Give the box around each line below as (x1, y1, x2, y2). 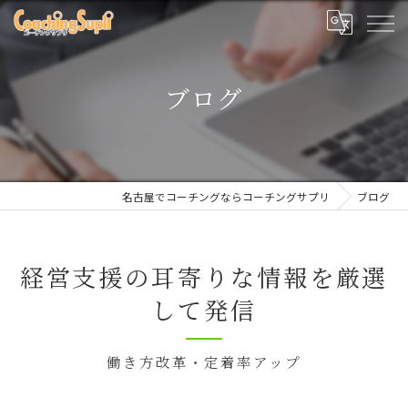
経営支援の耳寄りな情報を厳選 (19, 260, 389, 293)
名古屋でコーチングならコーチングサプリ (122, 189, 330, 204)
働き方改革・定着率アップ (106, 352, 302, 372)
